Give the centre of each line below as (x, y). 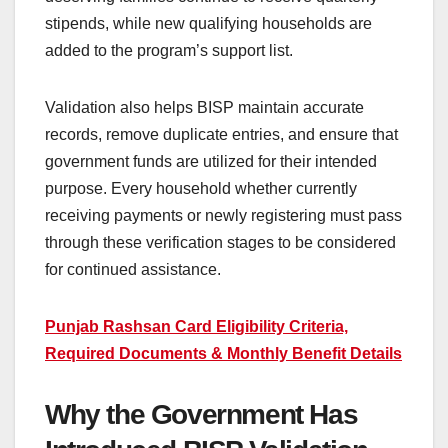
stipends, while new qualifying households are (208, 23)
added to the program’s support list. (169, 50)
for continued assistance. (133, 269)
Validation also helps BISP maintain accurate (204, 107)
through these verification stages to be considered (220, 242)
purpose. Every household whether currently (201, 188)
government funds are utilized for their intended (211, 161)
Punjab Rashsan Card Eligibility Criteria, (196, 326)
